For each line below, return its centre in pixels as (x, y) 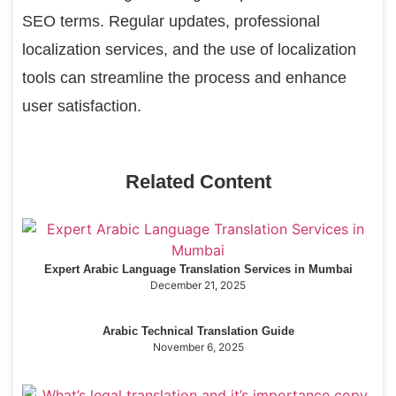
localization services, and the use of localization (189, 50)
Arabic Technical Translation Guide (198, 331)
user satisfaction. (82, 107)
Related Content (198, 181)
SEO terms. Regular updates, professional (171, 22)
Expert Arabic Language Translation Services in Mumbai (198, 269)
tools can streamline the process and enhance (184, 78)
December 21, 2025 (198, 285)
